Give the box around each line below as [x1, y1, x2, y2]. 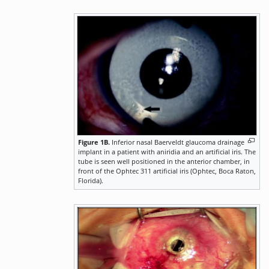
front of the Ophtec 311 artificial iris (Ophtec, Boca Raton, [78, 166, 256, 176]
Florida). [78, 176, 103, 186]
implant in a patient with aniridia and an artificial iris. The [78, 147, 256, 157]
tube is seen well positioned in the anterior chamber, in [78, 157, 250, 166]
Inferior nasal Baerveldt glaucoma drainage [110, 138, 244, 147]
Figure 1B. [78, 138, 110, 147]
